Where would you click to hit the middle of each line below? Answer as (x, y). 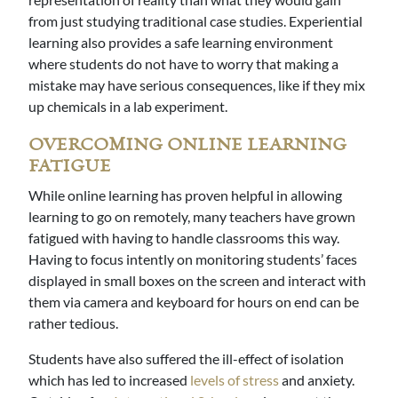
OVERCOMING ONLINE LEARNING (187, 146)
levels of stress (235, 380)
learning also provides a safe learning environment (181, 43)
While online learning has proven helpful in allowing (185, 195)
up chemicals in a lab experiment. (129, 107)
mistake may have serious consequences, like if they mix (197, 85)
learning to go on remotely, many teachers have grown (192, 217)
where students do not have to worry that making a (183, 64)
